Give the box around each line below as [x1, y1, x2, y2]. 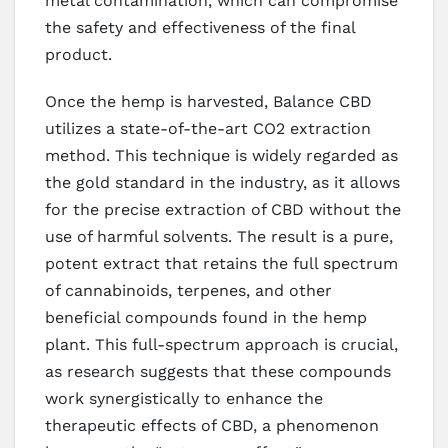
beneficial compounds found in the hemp [45, 307, 367, 327]
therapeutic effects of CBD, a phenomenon [45, 415, 379, 435]
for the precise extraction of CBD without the [45, 199, 401, 219]
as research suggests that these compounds [45, 361, 391, 381]
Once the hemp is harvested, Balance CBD [45, 91, 372, 111]
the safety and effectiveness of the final [45, 17, 355, 37]
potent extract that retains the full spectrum [45, 253, 398, 273]
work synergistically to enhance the [45, 388, 323, 408]
